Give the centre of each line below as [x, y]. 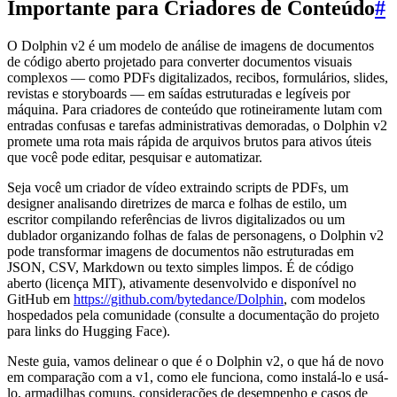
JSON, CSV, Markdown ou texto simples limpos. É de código [180, 267]
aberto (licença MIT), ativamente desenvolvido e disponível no [182, 283]
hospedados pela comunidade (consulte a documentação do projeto [193, 315]
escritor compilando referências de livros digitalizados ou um [176, 219]
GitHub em [40, 299]
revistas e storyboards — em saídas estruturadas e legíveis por [179, 93]
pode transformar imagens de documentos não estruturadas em [180, 251]
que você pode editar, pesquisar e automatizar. [135, 157]
